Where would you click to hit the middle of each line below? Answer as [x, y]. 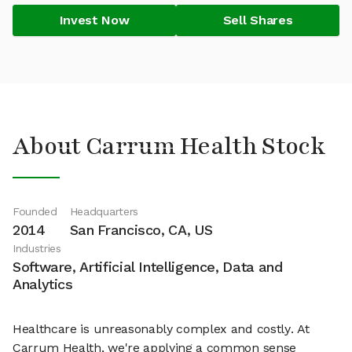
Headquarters [104, 211]
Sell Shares [258, 20]
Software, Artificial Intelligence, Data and [148, 267]
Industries [37, 248]
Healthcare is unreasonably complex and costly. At [161, 329]
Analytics [43, 284]
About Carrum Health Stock [169, 147]
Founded [35, 211]
